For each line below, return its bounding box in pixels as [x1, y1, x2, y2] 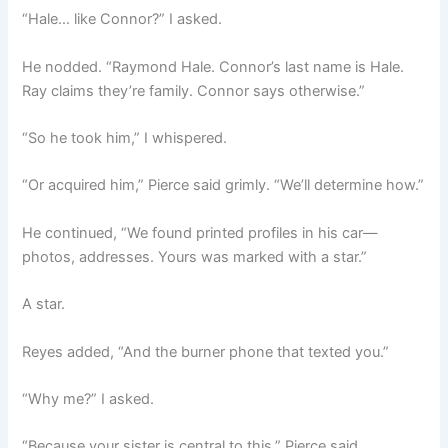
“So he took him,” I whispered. [22, 129, 228, 148]
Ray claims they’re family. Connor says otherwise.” [22, 81, 366, 100]
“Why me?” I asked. [22, 389, 155, 408]
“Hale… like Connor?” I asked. [22, 10, 223, 29]
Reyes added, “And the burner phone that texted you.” [22, 342, 390, 361]
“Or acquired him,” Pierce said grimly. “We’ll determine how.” [22, 176, 425, 195]
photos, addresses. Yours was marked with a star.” [22, 247, 368, 266]
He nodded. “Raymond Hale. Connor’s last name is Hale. [22, 57, 405, 76]
